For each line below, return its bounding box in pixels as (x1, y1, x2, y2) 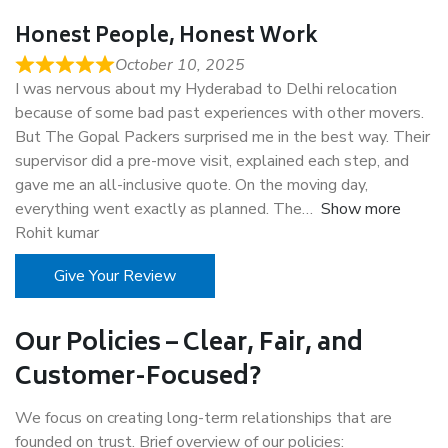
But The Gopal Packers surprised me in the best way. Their (15, 126, 430, 149)
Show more (321, 198, 401, 221)
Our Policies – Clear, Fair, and (15, 323, 363, 367)
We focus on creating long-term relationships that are (15, 407, 392, 430)
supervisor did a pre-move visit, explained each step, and (15, 150, 409, 173)
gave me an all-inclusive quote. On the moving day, (15, 174, 368, 197)
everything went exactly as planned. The (15, 198, 302, 221)
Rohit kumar (15, 222, 99, 245)
